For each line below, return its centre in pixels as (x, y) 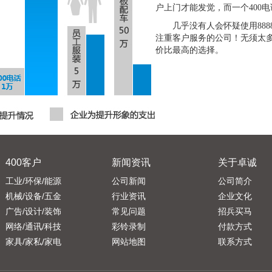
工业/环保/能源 (33, 181)
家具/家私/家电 (33, 242)
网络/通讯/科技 (33, 226)
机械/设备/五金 (33, 196)
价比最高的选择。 (189, 50)
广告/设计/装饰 (33, 211)
